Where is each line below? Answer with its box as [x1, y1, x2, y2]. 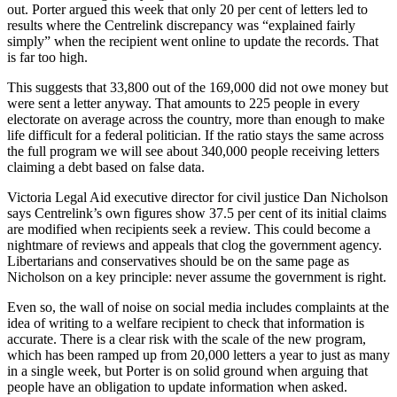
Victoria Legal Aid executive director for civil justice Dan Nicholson [7, 189, 388, 205]
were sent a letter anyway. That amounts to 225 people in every [7, 95, 360, 111]
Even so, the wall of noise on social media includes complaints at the [7, 299, 389, 315]
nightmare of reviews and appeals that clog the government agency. [7, 237, 382, 253]
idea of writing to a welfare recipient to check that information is [7, 315, 364, 331]
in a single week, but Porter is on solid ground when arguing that [7, 362, 368, 378]
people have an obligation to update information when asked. [7, 378, 347, 394]
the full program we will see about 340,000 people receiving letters [7, 143, 379, 159]
